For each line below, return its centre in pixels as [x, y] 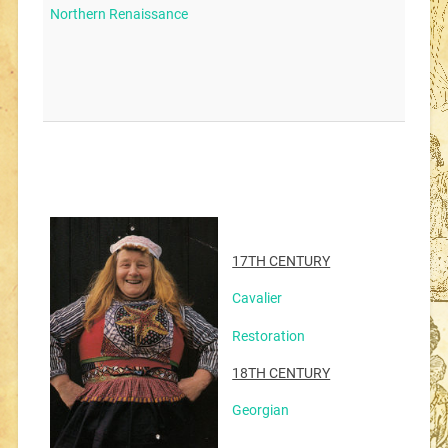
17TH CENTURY [281, 261]
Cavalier [257, 299]
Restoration [269, 336]
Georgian [261, 411]
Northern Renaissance [119, 14]
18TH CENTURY [281, 373]
